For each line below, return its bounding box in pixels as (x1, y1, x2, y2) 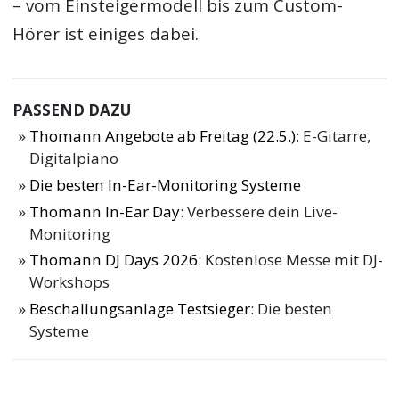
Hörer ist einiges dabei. (12, 22, 199, 46)
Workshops (29, 272, 110, 293)
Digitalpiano (29, 148, 119, 169)
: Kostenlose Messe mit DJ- (198, 249, 384, 271)
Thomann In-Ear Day (29, 200, 181, 222)
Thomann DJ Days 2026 (29, 249, 199, 271)
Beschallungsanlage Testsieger (29, 298, 251, 320)
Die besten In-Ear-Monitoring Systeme (29, 174, 302, 195)
